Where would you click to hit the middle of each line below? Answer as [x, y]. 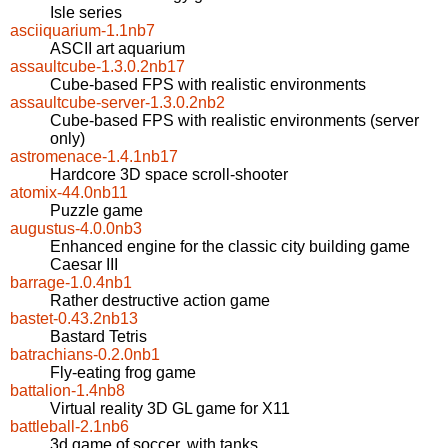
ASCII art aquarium [117, 49]
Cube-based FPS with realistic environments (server [234, 121]
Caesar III [84, 265]
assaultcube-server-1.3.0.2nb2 [117, 103]
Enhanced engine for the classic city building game [230, 247]
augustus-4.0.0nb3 [76, 229]
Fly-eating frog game [123, 373]
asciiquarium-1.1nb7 [82, 31]
